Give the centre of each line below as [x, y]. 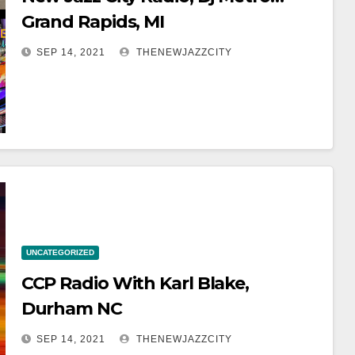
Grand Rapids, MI [93, 21]
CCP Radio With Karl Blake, [135, 283]
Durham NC [71, 308]
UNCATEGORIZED [60, 252]
